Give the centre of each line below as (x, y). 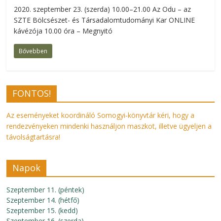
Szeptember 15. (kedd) (42, 210)
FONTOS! (32, 93)
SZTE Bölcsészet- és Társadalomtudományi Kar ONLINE (105, 20)
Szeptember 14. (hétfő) (43, 200)
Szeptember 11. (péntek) (46, 190)
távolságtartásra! (34, 137)
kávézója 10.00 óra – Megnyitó (63, 31)
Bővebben (33, 51)
